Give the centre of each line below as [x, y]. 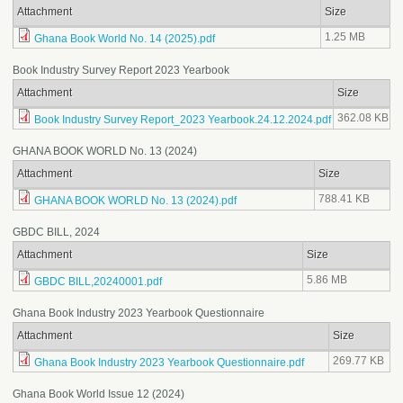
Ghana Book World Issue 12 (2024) [99, 394]
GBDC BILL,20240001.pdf [98, 282]
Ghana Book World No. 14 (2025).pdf [125, 39]
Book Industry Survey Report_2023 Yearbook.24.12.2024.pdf [183, 120]
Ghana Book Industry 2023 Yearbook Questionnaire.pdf [169, 363]
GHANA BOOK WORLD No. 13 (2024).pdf [135, 201]
